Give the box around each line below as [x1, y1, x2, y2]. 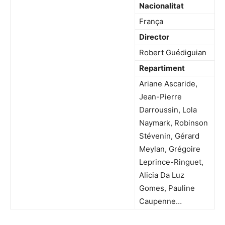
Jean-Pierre [139, 92, 182, 102]
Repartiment [139, 63, 185, 73]
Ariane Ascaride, [139, 79, 197, 89]
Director [139, 32, 169, 42]
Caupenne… [139, 196, 182, 206]
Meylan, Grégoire [139, 144, 200, 154]
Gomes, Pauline [139, 183, 195, 193]
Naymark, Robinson [139, 118, 208, 128]
